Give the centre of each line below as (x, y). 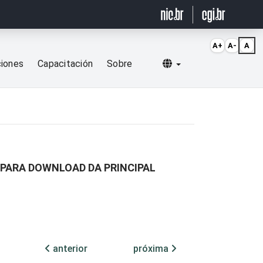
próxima (152, 249)
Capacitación (65, 64)
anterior (69, 249)
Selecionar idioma (218, 63)
